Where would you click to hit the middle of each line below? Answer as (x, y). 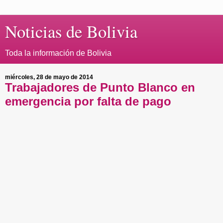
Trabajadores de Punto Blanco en (100, 87)
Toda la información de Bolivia (58, 53)
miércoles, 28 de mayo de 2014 (49, 77)
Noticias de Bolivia (71, 31)
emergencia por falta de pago (88, 101)
